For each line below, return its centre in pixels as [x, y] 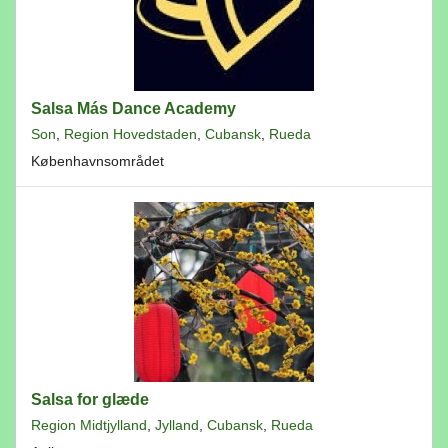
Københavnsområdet [97, 161]
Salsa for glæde [90, 399]
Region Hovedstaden [130, 134]
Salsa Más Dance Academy [133, 108]
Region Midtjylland [89, 425]
